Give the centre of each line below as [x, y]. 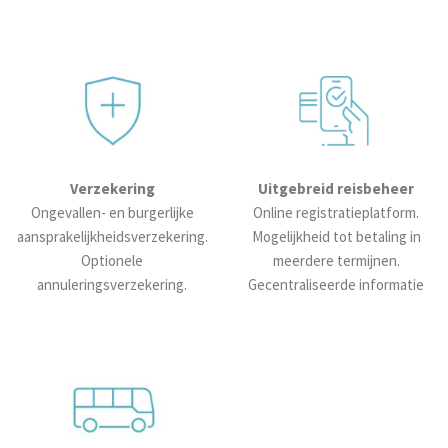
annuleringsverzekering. [112, 284]
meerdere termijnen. [336, 260]
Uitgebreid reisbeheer [336, 188]
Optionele [112, 260]
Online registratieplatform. [336, 212]
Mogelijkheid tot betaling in [336, 236]
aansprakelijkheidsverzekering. [112, 236]
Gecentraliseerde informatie [336, 284]
